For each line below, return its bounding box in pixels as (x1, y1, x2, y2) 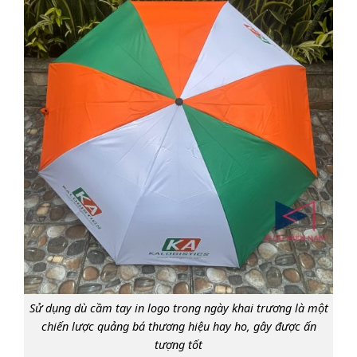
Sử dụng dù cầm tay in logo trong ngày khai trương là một (29, 300, 328, 316)
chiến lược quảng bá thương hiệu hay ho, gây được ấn (41, 318, 316, 334)
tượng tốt (155, 336, 202, 352)
